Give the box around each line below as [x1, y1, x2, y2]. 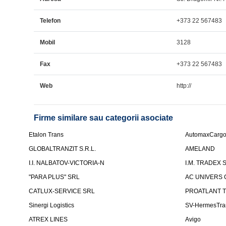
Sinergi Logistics [29, 202, 75, 209]
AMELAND [185, 145, 215, 152]
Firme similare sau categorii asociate [34, 114, 174, 122]
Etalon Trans [29, 131, 64, 138]
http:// [177, 82, 192, 89]
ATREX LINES [29, 216, 68, 223]
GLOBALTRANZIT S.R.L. [29, 145, 96, 152]
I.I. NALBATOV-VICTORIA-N [29, 159, 105, 166]
